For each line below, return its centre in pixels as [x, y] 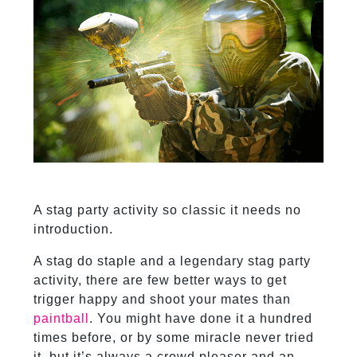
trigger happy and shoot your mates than [162, 299]
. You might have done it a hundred [200, 318]
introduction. [73, 229]
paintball [61, 318]
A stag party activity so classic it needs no [167, 210]
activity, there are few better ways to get [160, 280]
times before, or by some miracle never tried [173, 337]
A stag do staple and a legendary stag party [172, 261]
